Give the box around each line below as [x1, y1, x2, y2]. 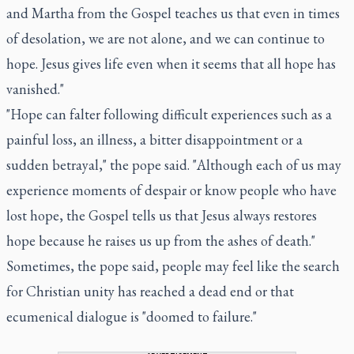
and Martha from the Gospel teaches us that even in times [6, 3, 340, 22]
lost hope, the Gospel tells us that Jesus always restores [6, 205, 317, 224]
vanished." [6, 79, 64, 98]
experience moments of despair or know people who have [6, 180, 337, 199]
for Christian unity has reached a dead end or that [6, 281, 294, 300]
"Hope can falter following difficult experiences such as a [6, 104, 332, 123]
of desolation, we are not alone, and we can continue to [6, 28, 325, 47]
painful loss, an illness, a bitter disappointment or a [6, 130, 303, 149]
